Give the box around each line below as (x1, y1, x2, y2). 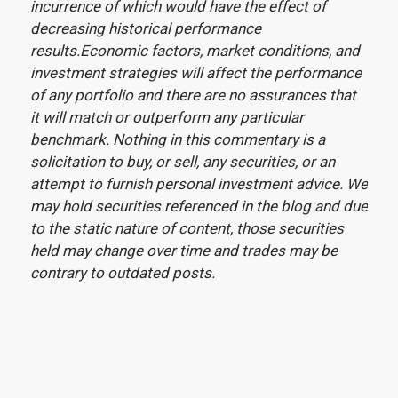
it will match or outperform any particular (29, 108, 304, 126)
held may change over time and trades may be (29, 242, 338, 259)
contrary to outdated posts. (29, 264, 215, 282)
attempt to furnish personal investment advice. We (29, 175, 368, 193)
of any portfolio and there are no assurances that (29, 86, 356, 104)
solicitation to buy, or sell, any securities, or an (29, 153, 335, 171)
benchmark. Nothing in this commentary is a (29, 131, 325, 148)
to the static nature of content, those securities (29, 219, 344, 237)
